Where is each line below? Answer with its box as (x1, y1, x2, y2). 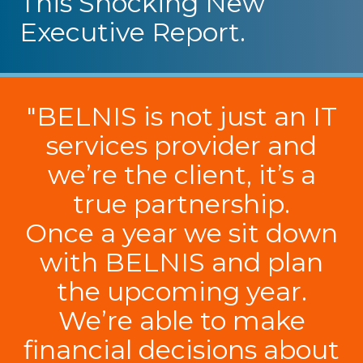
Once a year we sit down (25, 216, 338, 249)
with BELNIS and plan (40, 246, 323, 278)
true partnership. (73, 187, 290, 220)
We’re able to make (58, 304, 305, 336)
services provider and (46, 129, 317, 161)
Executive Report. (19, 16, 246, 49)
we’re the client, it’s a (47, 158, 316, 190)
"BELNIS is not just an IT (26, 100, 337, 132)
